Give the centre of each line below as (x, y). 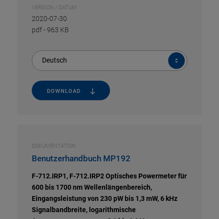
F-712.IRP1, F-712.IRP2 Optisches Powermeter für (109, 176)
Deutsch (55, 60)
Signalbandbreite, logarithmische (84, 210)
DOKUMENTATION (54, 146)
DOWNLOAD (64, 91)
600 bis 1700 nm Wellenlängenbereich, (92, 187)
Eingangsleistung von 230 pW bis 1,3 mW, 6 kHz (105, 198)
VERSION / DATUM (54, 8)
